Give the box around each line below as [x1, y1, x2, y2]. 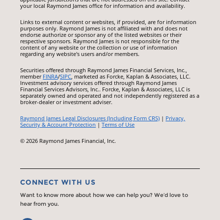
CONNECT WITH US [20, 178, 96, 187]
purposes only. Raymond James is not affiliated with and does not [20, 25, 188, 32]
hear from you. [20, 200, 59, 208]
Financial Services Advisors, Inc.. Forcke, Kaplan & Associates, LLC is [20, 85, 191, 93]
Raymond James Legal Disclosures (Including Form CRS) [20, 114, 160, 122]
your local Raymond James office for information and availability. [20, 2, 186, 10]
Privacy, [165, 114, 186, 122]
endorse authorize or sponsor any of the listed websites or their [20, 31, 182, 39]
